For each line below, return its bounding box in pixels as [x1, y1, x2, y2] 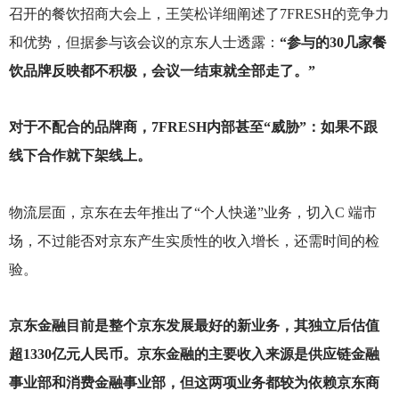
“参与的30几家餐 [279, 35, 387, 51]
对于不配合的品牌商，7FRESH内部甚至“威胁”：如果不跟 [8, 119, 378, 135]
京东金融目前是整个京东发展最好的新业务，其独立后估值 [8, 317, 379, 333]
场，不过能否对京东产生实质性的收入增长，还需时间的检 [8, 232, 379, 248]
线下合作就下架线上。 [8, 148, 151, 164]
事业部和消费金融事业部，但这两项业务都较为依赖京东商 [8, 374, 379, 390]
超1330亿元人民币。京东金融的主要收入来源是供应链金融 [8, 346, 379, 362]
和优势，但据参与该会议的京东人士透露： [8, 35, 280, 51]
